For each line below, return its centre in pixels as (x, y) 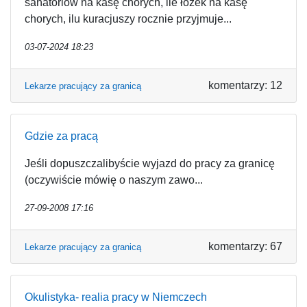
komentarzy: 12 (245, 85)
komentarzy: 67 (245, 246)
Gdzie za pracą (61, 136)
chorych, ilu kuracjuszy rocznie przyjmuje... (128, 19)
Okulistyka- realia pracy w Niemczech (116, 297)
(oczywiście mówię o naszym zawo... (114, 180)
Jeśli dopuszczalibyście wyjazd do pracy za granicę (150, 163)
